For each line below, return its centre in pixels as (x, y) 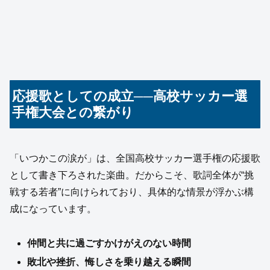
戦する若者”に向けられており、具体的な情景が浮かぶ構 (132, 192)
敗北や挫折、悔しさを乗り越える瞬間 (109, 262)
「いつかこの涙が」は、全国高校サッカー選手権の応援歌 (135, 158)
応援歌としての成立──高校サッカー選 (130, 96)
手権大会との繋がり (73, 113)
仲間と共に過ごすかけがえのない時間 (109, 243)
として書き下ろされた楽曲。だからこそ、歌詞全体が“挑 (132, 175)
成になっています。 (53, 209)
